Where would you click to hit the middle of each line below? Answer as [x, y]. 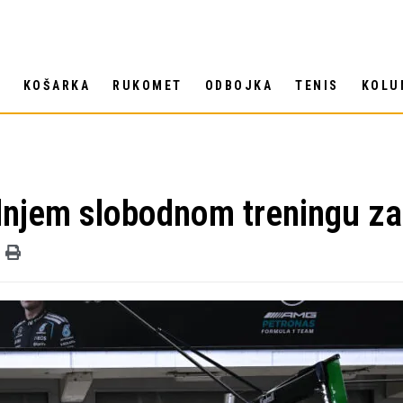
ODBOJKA [239, 85]
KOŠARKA [57, 85]
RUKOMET [148, 85]
